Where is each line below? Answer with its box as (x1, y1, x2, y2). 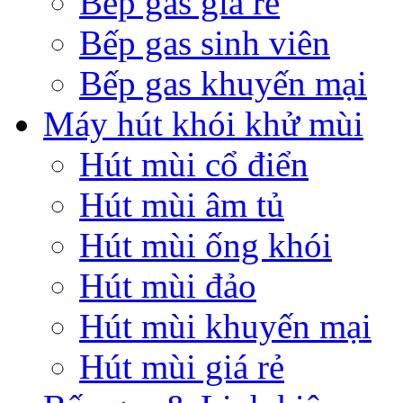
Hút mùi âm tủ (79, 184, 284, 224)
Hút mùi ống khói (79, 225, 332, 264)
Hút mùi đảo (79, 265, 256, 305)
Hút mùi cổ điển (79, 144, 309, 184)
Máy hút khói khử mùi (43, 103, 363, 143)
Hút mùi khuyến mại (79, 306, 372, 345)
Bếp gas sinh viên (79, 22, 330, 62)
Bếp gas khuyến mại (79, 63, 367, 103)
